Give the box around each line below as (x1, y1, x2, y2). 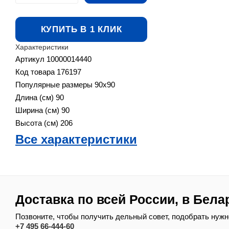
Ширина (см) (15, 105, 61, 114)
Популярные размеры (15, 80, 95, 89)
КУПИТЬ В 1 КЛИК (40, 24, 122, 34)
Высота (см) (15, 118, 60, 127)
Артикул (15, 54, 47, 63)
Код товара (15, 67, 57, 76)
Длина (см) (15, 93, 56, 102)
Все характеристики (15, 132, 137, 146)
